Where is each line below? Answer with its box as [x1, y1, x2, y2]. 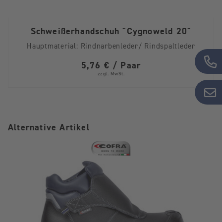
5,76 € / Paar [81, 60, 141, 71]
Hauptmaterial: [27, 42, 78, 51]
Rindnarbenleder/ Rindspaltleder [80, 42, 195, 51]
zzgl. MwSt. [97, 70, 125, 77]
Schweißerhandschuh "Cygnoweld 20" [30, 26, 192, 37]
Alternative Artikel [8, 122, 90, 133]
